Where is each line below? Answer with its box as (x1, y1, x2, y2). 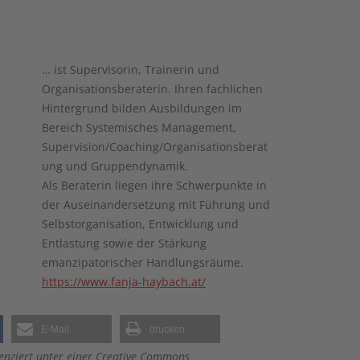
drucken (149, 323, 185, 335)
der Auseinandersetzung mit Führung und (41, 196, 270, 212)
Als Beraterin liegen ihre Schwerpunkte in (41, 177, 267, 193)
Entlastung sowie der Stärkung (41, 235, 207, 251)
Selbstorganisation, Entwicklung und (41, 215, 239, 231)
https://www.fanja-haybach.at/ (41, 273, 206, 289)
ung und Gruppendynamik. (41, 157, 188, 174)
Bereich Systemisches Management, (41, 119, 236, 135)
